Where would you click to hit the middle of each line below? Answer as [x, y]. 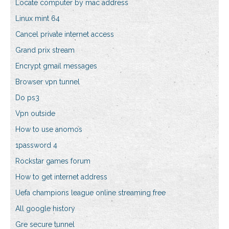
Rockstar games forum [53, 161]
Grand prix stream [45, 50]
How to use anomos [49, 130]
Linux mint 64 [38, 19]
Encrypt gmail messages [56, 66]
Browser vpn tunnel [48, 82]
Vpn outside [35, 114]
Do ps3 [27, 98]
